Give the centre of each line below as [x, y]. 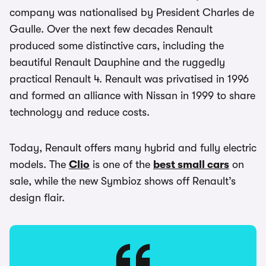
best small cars [191, 164]
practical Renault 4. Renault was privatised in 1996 [129, 79]
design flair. [37, 198]
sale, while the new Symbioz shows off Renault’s [123, 181]
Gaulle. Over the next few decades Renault [111, 29]
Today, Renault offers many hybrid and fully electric [133, 148]
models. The [39, 164]
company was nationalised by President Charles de [132, 12]
